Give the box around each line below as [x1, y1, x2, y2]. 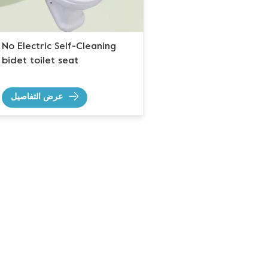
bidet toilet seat [2, 56, 78, 66]
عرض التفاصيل [11, 93, 63, 102]
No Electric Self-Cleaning [2, 42, 116, 52]
